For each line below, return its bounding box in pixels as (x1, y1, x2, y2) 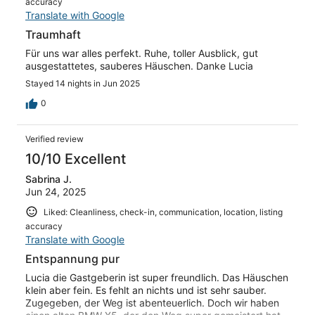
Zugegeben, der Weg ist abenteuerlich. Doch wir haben (25, 297, 279, 309)
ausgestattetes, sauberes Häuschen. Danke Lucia (25, 59, 253, 72)
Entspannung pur (25, 252, 120, 266)
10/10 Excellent (25, 150, 126, 167)
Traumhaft (25, 27, 81, 41)
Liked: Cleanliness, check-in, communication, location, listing (44, 206, 283, 217)
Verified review (25, 133, 84, 144)
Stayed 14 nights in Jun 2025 (25, 77, 140, 89)
